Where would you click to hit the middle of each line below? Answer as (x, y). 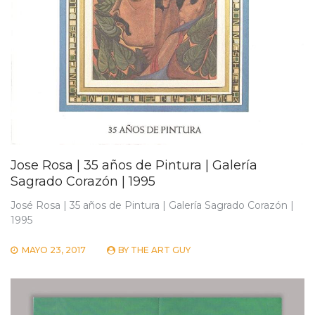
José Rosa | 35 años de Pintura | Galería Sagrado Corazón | (152, 205)
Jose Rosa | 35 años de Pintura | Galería (134, 165)
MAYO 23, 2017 (54, 250)
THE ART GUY (161, 250)
